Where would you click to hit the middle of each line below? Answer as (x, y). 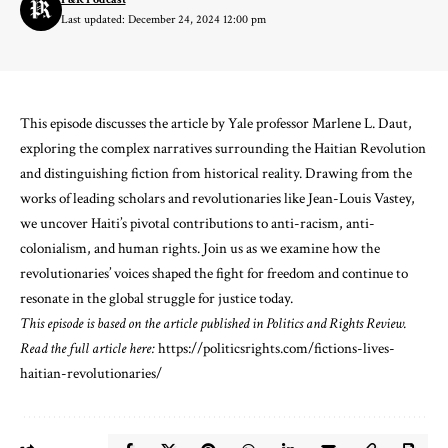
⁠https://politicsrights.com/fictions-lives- (276, 348)
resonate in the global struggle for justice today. (156, 298)
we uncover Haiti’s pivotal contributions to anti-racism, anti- (197, 223)
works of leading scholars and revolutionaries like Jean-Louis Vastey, (217, 198)
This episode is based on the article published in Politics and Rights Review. (213, 323)
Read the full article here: (89, 348)
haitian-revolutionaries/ (91, 373)
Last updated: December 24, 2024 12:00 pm (163, 19)
